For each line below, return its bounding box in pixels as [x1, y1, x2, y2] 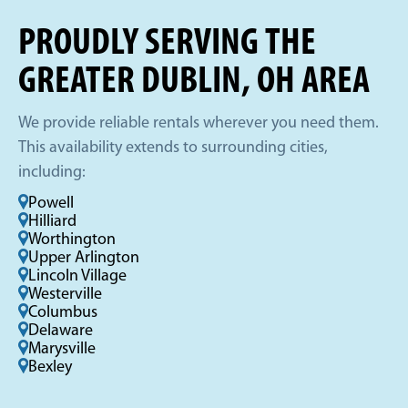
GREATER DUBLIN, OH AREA [18, 63, 370, 103]
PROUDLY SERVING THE [18, 25, 316, 65]
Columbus [28, 304, 97, 322]
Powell [28, 195, 74, 213]
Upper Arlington [28, 250, 139, 268]
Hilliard [28, 213, 76, 231]
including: [18, 164, 86, 182]
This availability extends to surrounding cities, [18, 139, 328, 158]
